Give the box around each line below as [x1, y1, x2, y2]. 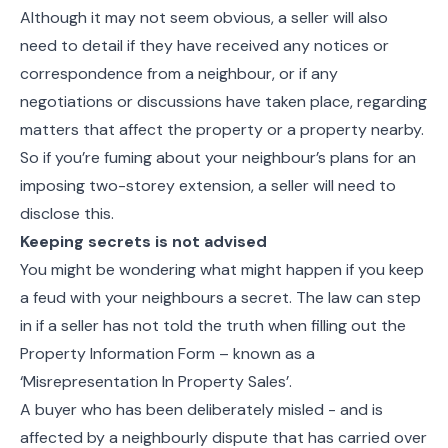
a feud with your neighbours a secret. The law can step [20, 287, 421, 308]
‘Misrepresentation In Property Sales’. [20, 371, 296, 392]
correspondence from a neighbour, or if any [20, 63, 338, 84]
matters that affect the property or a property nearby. [20, 119, 424, 140]
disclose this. [20, 203, 122, 224]
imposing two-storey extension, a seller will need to [20, 175, 396, 196]
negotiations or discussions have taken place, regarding [20, 91, 427, 112]
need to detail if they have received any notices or [20, 35, 389, 56]
